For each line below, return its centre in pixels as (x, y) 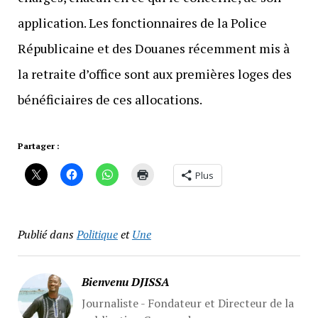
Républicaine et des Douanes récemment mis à (153, 49)
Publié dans (45, 235)
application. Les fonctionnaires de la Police (142, 23)
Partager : (38, 146)
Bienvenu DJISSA (125, 282)
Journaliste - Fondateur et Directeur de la (187, 303)
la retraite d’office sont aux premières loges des (154, 74)
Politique (97, 235)
